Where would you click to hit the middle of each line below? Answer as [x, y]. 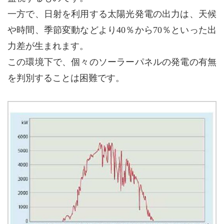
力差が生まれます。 [48, 46]
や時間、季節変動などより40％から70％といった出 [112, 30]
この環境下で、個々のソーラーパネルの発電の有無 [112, 62]
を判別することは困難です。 [66, 78]
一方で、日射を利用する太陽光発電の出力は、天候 [112, 14]
